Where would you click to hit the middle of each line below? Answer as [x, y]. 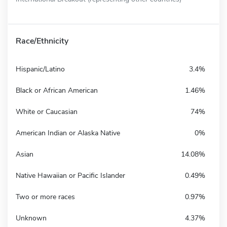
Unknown [31, 218]
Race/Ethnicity [42, 41]
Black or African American [57, 90]
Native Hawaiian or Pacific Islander [70, 175]
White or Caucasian [47, 111]
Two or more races [45, 197]
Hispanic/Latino [40, 69]
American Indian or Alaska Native [68, 133]
